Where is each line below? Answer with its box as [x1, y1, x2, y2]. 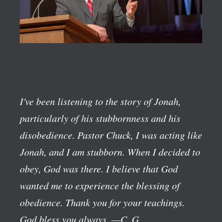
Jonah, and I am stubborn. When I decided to [20, 145, 200, 158]
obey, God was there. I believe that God [20, 162, 178, 175]
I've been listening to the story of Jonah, [20, 94, 181, 108]
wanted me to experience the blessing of [20, 178, 180, 192]
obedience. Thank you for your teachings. [20, 195, 185, 209]
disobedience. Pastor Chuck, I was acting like [20, 128, 202, 141]
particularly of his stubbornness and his [20, 111, 180, 124]
